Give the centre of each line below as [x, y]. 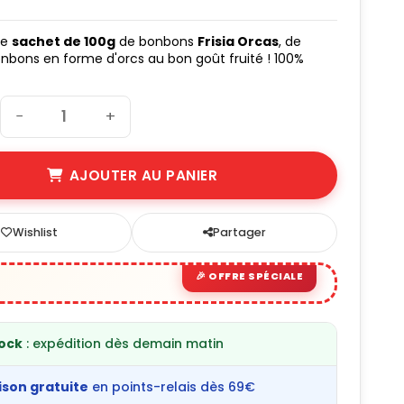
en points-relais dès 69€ [172, 387]
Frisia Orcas [239, 41]
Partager [240, 232]
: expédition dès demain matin [124, 344]
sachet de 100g [64, 41]
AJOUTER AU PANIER [143, 175]
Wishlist [35, 232]
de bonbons [157, 41]
